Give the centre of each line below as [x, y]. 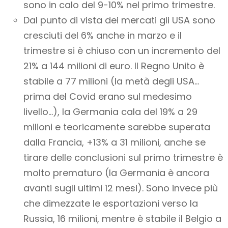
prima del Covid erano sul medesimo [108, 97]
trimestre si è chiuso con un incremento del [122, 51]
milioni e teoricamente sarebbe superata [117, 127]
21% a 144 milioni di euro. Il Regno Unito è [114, 66]
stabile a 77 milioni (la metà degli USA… [111, 81]
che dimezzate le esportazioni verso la [111, 204]
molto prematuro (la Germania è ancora [116, 173]
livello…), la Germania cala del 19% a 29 [110, 112]
